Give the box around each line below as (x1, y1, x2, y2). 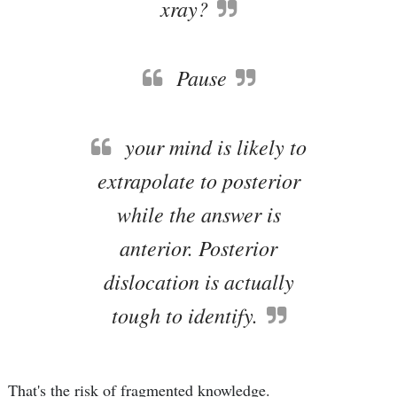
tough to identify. (111, 300, 258, 329)
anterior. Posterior (120, 233, 277, 261)
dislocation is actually (103, 267, 294, 295)
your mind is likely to (119, 132, 307, 160)
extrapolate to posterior (97, 166, 300, 194)
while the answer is (116, 199, 281, 228)
